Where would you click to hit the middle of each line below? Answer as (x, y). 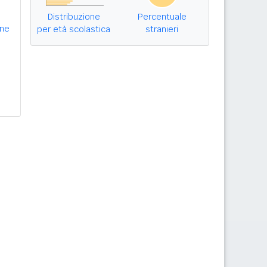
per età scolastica (74, 29)
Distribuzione (74, 17)
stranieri (162, 29)
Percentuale (162, 17)
